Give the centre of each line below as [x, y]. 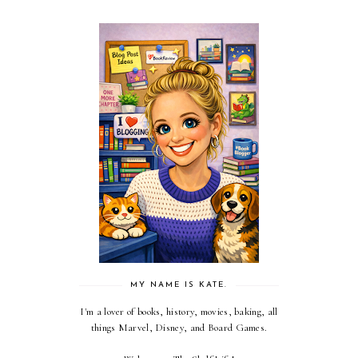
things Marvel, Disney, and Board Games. [179, 327]
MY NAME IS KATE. [179, 284]
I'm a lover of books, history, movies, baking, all [179, 311]
